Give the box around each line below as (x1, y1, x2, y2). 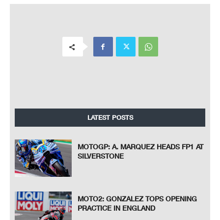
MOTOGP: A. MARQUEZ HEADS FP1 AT (78, 142, 204, 151)
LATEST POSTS (87, 113, 133, 122)
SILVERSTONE (78, 152, 124, 161)
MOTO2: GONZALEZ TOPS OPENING (78, 194, 197, 203)
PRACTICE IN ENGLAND (78, 203, 156, 212)
